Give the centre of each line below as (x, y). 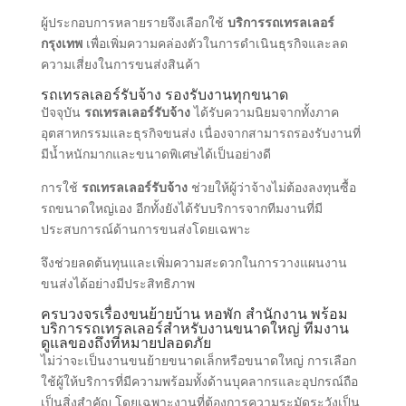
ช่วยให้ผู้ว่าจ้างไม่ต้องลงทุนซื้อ (271, 188)
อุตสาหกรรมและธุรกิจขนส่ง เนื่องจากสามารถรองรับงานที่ (200, 133)
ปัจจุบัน (62, 112)
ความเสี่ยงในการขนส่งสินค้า (120, 64)
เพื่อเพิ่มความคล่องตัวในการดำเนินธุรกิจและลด (215, 43)
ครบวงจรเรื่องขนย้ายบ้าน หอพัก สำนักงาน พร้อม (194, 314)
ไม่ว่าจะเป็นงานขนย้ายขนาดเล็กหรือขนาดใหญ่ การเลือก (198, 361)
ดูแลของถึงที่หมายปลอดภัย (126, 343)
